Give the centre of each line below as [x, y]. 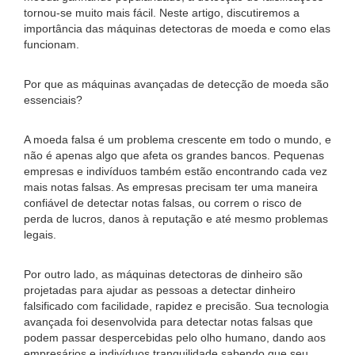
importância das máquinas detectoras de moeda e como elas [177, 29]
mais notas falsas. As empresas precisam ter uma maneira [171, 187]
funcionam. [52, 44]
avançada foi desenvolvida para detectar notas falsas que [168, 322]
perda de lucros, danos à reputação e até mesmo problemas [176, 219]
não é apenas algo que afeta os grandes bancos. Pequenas [174, 155]
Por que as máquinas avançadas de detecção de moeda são [176, 84]
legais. [40, 235]
